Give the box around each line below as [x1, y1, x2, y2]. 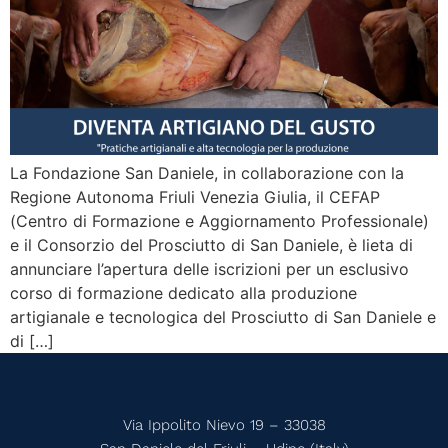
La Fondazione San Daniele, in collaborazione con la [10, 163, 404, 184]
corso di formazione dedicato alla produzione [10, 283, 357, 304]
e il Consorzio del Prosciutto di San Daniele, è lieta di [10, 235, 413, 256]
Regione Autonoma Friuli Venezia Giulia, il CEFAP [10, 187, 380, 208]
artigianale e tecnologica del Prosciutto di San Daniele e [10, 307, 436, 328]
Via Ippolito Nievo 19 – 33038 [122, 416, 326, 435]
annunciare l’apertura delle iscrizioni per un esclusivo [10, 259, 409, 280]
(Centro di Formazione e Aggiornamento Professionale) [10, 211, 429, 232]
